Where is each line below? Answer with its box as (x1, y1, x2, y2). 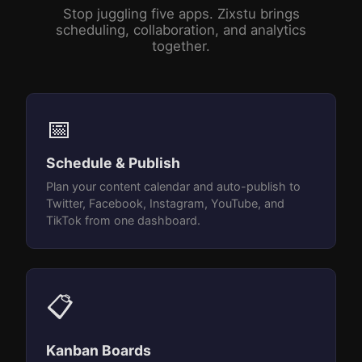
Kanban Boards (46, 342, 151, 360)
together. (152, 38, 210, 55)
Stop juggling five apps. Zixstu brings (62, 6, 300, 23)
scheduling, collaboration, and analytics (56, 22, 306, 39)
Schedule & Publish (46, 154, 180, 172)
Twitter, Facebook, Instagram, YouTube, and (46, 196, 284, 211)
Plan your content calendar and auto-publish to (46, 179, 301, 194)
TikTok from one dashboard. (46, 213, 200, 228)
